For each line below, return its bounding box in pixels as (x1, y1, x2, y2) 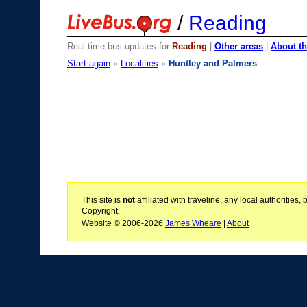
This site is (81, 195, 123, 205)
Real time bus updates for (67, 41, 172, 51)
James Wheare (164, 219, 221, 229)
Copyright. (81, 206, 120, 216)
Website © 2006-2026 (81, 219, 165, 229)
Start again (67, 58, 110, 69)
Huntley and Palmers (169, 58, 257, 69)
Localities (121, 58, 158, 69)
